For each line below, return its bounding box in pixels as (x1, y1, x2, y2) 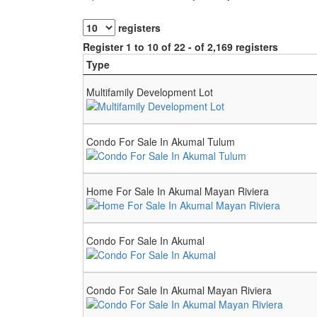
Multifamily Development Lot (86, 85, 213, 99)
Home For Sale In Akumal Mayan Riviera (86, 184, 269, 198)
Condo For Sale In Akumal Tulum (86, 134, 235, 149)
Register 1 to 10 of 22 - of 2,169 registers (83, 40, 278, 54)
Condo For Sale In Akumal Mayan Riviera (86, 283, 272, 297)
